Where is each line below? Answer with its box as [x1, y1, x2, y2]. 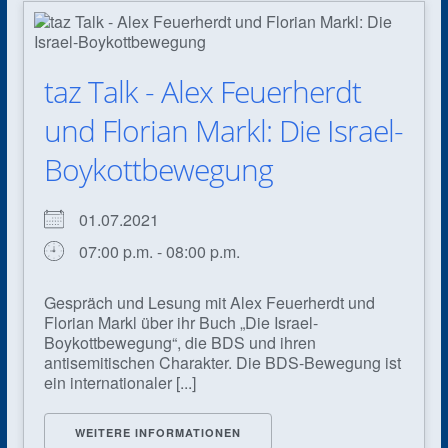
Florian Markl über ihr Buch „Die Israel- [43, 310, 318, 334]
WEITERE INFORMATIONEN [74, 424, 241, 440]
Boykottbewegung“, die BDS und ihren [43, 330, 316, 354]
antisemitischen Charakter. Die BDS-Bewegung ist [43, 350, 401, 374]
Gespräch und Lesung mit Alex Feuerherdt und [43, 290, 375, 314]
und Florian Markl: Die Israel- [43, 109, 403, 151]
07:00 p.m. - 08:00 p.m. [78, 239, 240, 263]
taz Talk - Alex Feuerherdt [43, 70, 361, 112]
